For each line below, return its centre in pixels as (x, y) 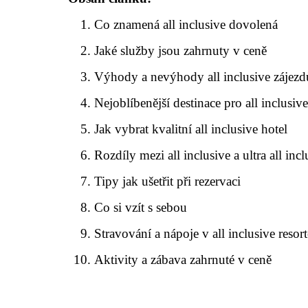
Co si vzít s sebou (141, 208)
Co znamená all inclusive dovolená (186, 25)
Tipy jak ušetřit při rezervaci (168, 181)
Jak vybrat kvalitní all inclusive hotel (191, 129)
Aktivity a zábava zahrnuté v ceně (183, 260)
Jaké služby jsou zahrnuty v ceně (181, 51)
